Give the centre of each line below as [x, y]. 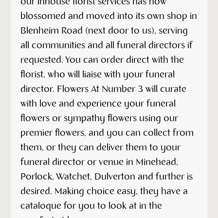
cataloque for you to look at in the [91, 206]
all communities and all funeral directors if [107, 45]
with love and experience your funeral [98, 104]
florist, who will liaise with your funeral [98, 75]
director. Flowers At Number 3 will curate [104, 89]
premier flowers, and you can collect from [107, 133]
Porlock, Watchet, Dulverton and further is [107, 177]
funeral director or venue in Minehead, [100, 162]
